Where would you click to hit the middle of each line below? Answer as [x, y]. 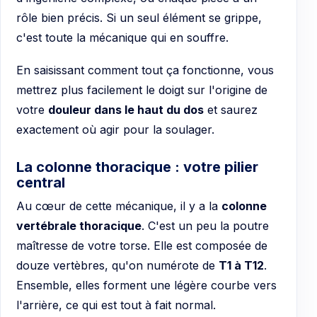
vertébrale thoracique [79, 226]
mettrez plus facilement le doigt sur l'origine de [142, 90]
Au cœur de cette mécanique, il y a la [119, 206]
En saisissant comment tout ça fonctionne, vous [145, 70]
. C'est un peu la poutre [205, 226]
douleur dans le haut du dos [126, 110]
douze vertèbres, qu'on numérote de [117, 266]
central [41, 183]
